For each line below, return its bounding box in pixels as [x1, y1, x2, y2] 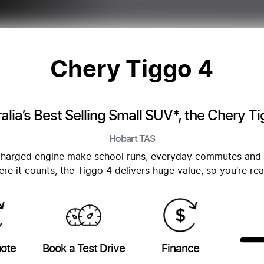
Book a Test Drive [42, 243, 126, 255]
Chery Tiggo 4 [50, 58, 214, 82]
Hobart [108, 134, 137, 144]
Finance [161, 243, 199, 255]
